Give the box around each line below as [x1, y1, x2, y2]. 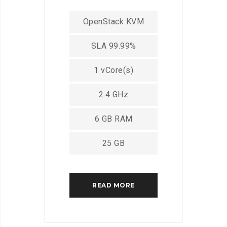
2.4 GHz [98, 90, 129, 100]
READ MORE [92, 181, 135, 189]
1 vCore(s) [94, 65, 133, 75]
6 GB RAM [94, 114, 133, 124]
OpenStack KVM [83, 17, 144, 27]
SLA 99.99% [91, 41, 136, 51]
